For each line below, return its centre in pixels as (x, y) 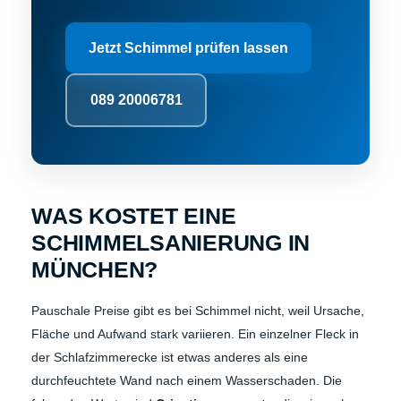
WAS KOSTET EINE (134, 215)
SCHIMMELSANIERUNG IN (171, 242)
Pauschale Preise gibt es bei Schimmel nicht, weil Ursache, (198, 310)
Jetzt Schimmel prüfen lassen (188, 47)
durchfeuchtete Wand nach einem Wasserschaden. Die (187, 380)
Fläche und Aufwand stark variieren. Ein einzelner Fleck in (195, 333)
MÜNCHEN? (94, 269)
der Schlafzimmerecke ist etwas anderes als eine (170, 357)
